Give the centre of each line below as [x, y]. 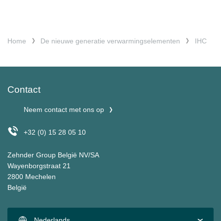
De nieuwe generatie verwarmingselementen [110, 41]
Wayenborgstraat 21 [40, 166]
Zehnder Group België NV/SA [53, 155]
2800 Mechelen [33, 176]
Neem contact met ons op [64, 110]
